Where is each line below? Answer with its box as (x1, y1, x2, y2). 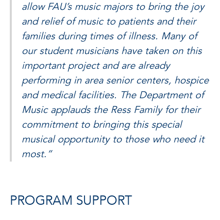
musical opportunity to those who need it (22, 132, 204, 146)
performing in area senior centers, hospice (22, 73, 209, 87)
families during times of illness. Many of (22, 29, 197, 43)
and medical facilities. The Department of (22, 88, 204, 102)
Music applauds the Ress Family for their (22, 103, 200, 116)
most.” (22, 147, 52, 161)
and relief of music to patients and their (22, 14, 196, 28)
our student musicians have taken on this (22, 44, 202, 57)
